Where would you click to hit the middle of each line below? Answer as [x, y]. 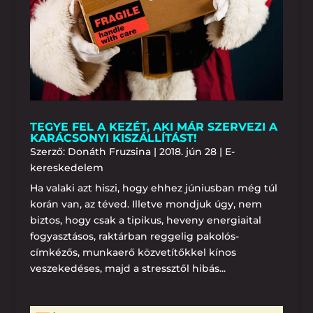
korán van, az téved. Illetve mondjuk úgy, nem [146, 204]
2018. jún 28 [188, 151]
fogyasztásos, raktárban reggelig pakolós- [134, 236]
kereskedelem [66, 167]
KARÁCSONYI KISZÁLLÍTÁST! [113, 138]
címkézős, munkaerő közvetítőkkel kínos [133, 252]
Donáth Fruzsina [109, 151]
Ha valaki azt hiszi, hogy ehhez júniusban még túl [153, 188]
